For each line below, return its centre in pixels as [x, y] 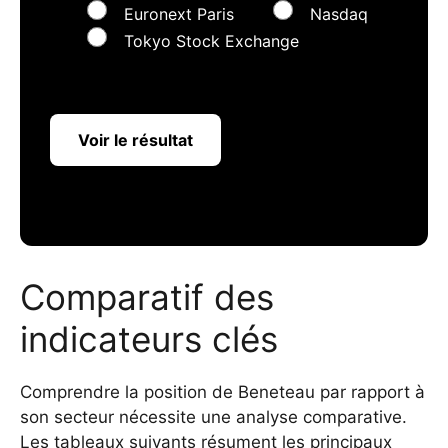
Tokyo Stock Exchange [211, 40]
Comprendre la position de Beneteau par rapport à [222, 391]
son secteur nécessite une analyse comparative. [213, 416]
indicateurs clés [149, 338]
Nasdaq [339, 13]
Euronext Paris [179, 13]
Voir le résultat [135, 139]
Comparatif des [147, 296]
